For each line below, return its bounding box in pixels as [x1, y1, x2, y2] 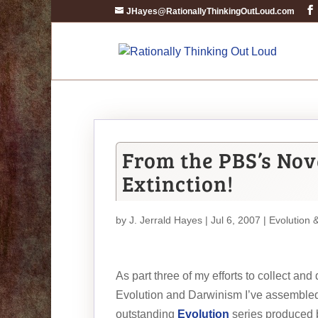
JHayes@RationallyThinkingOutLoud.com [126, 6, 295, 16]
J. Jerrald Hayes [129, 214, 202, 226]
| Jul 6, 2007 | [202, 214, 269, 226]
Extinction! [122, 169, 234, 197]
